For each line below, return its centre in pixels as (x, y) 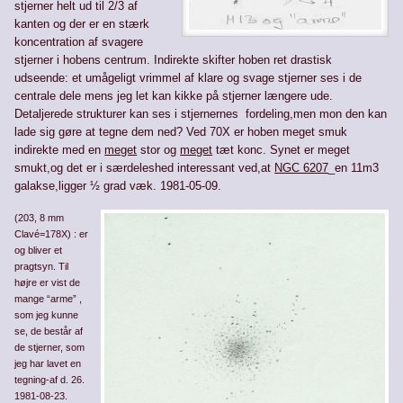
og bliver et (39, 250)
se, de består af (49, 331)
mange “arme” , (49, 298)
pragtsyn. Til (42, 266)
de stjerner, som (50, 347)
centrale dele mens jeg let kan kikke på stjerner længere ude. (174, 95)
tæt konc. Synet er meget (282, 149)
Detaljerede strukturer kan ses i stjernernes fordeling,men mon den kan (201, 113)
